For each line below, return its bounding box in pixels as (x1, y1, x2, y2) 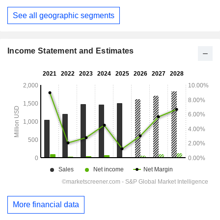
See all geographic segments (13, 11, 114, 20)
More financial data (13, 200, 79, 209)
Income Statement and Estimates (7, 47, 134, 55)
